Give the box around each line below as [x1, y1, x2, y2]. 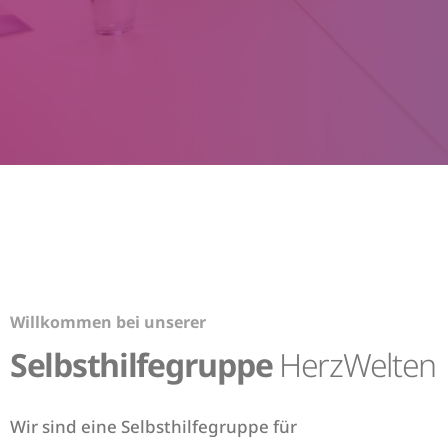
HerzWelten [278, 343, 437, 386]
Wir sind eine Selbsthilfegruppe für [10, 415, 297, 438]
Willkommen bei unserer [10, 311, 206, 333]
